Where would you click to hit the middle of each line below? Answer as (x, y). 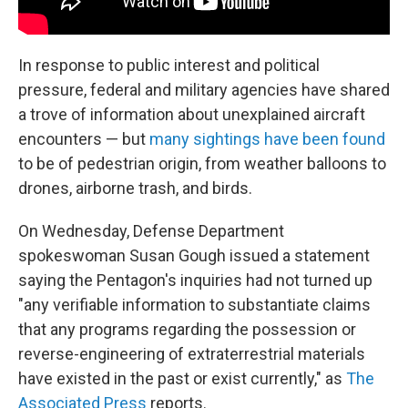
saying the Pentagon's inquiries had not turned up (195, 280)
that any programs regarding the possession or (187, 329)
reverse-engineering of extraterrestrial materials (192, 353)
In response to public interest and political (169, 65)
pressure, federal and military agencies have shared (204, 89)
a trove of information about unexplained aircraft (192, 114)
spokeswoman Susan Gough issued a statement (194, 255)
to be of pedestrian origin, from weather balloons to (202, 163)
